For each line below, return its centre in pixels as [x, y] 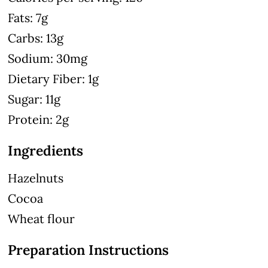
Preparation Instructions [89, 249]
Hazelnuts [36, 178]
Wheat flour [42, 218]
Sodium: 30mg [48, 58]
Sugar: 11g [34, 99]
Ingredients [46, 150]
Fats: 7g [28, 17]
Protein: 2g [39, 119]
